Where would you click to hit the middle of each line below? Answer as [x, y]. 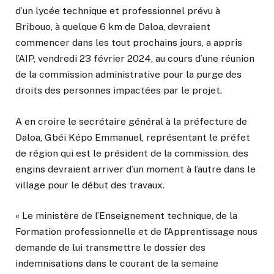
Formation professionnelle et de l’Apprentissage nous [136, 231]
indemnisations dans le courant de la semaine [117, 263]
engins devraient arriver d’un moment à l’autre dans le [135, 169]
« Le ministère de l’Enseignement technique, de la [126, 215]
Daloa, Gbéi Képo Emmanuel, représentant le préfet [133, 137]
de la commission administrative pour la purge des [128, 75]
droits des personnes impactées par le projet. [119, 91]
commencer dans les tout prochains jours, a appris [129, 43]
